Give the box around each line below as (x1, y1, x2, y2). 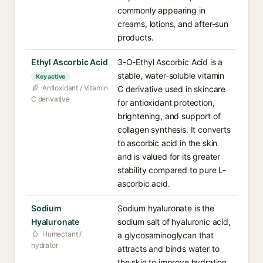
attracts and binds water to (117, 244, 220, 254)
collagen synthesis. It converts (117, 124, 231, 134)
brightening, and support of (117, 111, 221, 121)
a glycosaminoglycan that (117, 230, 214, 240)
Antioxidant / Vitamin (42, 83, 108, 92)
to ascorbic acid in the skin (117, 138, 218, 148)
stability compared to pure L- (117, 165, 227, 175)
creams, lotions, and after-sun (117, 19, 228, 29)
